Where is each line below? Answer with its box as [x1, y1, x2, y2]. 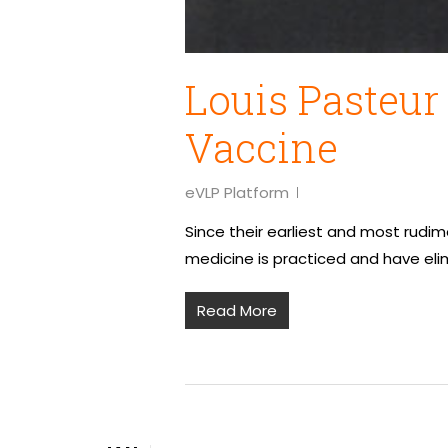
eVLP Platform [185, 182, 289, 204]
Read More [197, 300, 277, 322]
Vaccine [185, 121, 338, 175]
